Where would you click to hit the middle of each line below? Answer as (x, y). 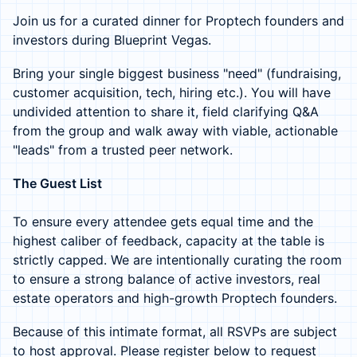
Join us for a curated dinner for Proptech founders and (178, 21)
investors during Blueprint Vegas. (112, 40)
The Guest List (57, 183)
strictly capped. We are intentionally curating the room (177, 260)
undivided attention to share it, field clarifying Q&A (166, 112)
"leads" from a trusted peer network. (123, 150)
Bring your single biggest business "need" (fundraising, (177, 73)
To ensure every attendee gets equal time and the (163, 222)
